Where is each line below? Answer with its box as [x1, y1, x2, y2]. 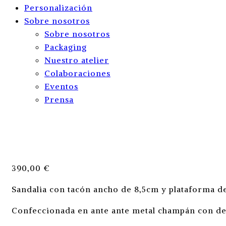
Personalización [24, 3, 92, 13]
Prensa [44, 94, 74, 104]
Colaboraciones [44, 68, 110, 78]
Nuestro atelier [44, 55, 109, 65]
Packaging [44, 42, 87, 52]
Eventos [44, 81, 78, 91]
